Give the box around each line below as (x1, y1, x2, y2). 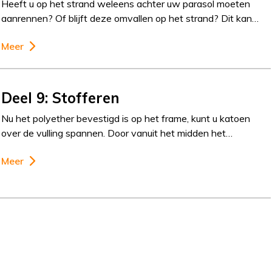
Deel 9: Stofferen (1, 88, 120, 107)
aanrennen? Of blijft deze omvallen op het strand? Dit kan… (1, 12, 259, 24)
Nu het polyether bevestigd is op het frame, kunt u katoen (1, 112, 251, 124)
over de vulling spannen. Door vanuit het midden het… (1, 126, 233, 139)
